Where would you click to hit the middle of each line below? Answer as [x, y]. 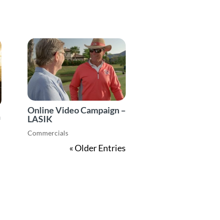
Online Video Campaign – [76, 110]
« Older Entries [97, 148]
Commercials [48, 133]
